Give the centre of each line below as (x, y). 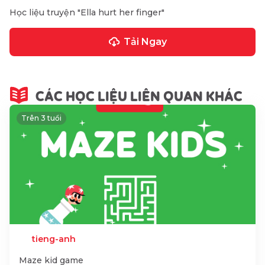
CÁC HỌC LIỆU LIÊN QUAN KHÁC (139, 91)
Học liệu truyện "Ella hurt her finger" (87, 12)
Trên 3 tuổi (41, 118)
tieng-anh (54, 239)
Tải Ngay (146, 42)
